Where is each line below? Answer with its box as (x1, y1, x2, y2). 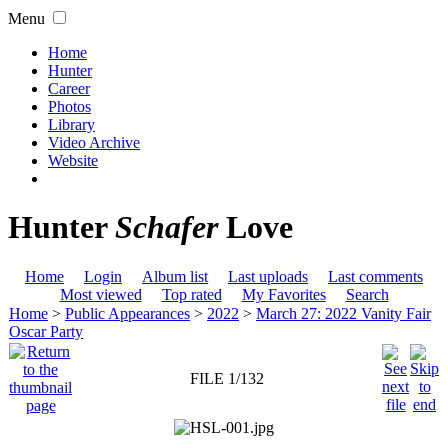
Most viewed (59, 285, 142, 303)
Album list (142, 267, 208, 285)
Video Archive (48, 134, 140, 151)
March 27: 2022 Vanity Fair (256, 304, 431, 322)
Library (48, 116, 95, 133)
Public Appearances (65, 304, 190, 322)
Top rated (161, 285, 222, 303)
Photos (48, 98, 91, 115)
